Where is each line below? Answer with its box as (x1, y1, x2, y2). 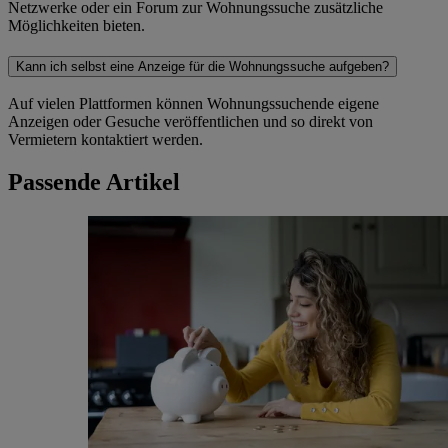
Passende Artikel (8, 169, 180, 196)
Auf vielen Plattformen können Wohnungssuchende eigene (8, 95, 379, 113)
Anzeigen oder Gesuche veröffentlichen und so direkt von (8, 113, 373, 131)
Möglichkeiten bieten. (8, 16, 145, 34)
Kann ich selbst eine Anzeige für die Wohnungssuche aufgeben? (16, 58, 389, 74)
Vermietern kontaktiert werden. (8, 131, 203, 149)
